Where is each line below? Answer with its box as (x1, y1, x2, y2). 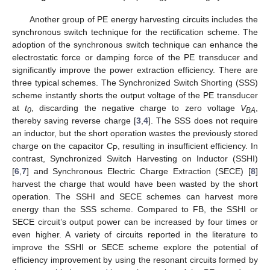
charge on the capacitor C (12, 141, 113, 151)
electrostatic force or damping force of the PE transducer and (12, 52, 258, 63)
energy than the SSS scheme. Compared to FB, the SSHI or (12, 204, 258, 215)
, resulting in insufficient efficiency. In (117, 141, 259, 151)
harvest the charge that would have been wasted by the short (12, 179, 258, 189)
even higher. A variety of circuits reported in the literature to (12, 230, 258, 240)
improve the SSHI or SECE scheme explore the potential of (12, 242, 258, 253)
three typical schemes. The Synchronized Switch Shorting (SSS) (12, 78, 258, 88)
